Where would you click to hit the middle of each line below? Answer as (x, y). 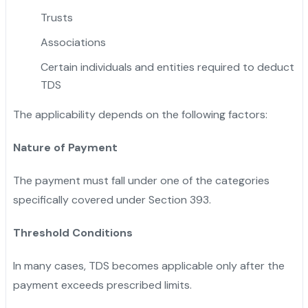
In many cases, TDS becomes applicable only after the (148, 265)
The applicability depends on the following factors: (140, 114)
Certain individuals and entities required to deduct (167, 67)
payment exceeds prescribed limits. (102, 285)
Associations (73, 42)
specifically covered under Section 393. (112, 199)
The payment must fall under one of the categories (141, 180)
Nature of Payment (65, 147)
